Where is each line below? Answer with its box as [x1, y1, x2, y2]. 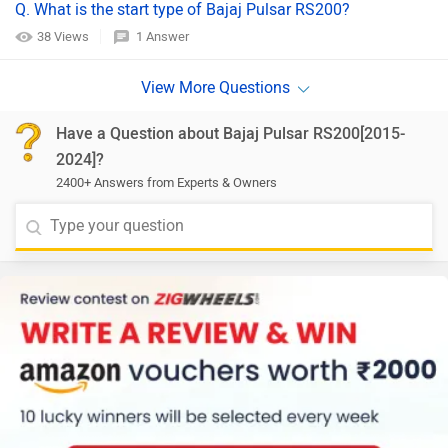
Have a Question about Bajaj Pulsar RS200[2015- [56, 124, 405, 143]
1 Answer [136, 29, 189, 44]
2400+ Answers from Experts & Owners [56, 175, 277, 190]
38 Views [37, 29, 92, 44]
